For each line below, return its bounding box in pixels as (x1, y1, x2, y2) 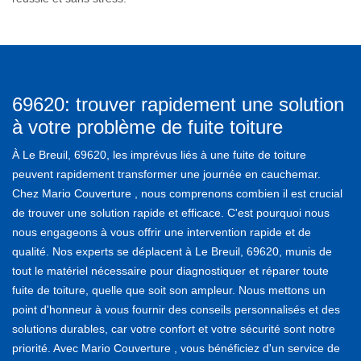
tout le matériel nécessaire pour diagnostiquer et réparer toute (12, 263, 329, 277)
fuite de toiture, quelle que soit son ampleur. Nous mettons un (12, 283, 326, 297)
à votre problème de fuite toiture (12, 115, 283, 138)
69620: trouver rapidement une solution (12, 93, 344, 115)
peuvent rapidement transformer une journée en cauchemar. (12, 167, 321, 180)
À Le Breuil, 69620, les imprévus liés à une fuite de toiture (12, 147, 306, 161)
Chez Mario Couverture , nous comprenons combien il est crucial (12, 186, 342, 200)
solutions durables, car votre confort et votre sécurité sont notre (12, 322, 335, 335)
